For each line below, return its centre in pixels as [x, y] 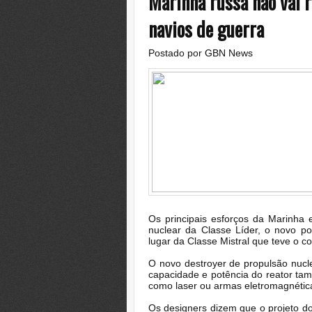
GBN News [229, 53]
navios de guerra [206, 29]
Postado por [177, 53]
